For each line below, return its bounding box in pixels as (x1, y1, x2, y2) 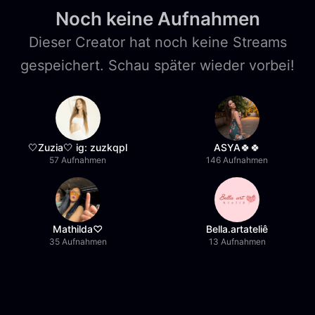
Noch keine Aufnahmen (55, 8, 260, 30)
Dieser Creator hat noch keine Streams (28, 34, 287, 51)
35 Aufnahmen (49, 236, 107, 247)
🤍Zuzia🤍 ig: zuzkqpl (28, 141, 128, 153)
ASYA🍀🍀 (214, 141, 261, 153)
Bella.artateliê (206, 223, 269, 235)
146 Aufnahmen (206, 155, 269, 165)
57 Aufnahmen (49, 155, 107, 165)
